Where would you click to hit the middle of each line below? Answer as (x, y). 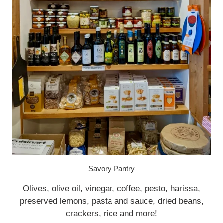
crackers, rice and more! (111, 213)
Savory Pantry (111, 169)
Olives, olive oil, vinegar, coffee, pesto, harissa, (111, 188)
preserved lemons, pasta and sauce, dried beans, (111, 201)
